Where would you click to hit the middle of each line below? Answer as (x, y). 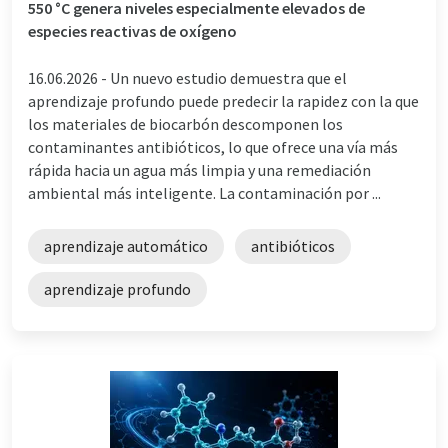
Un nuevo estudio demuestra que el (228, 77)
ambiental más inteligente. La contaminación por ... (204, 192)
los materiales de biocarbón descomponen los (185, 123)
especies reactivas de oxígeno (132, 30)
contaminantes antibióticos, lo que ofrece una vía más (213, 146)
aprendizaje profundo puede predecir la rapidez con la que (223, 100)
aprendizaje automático (126, 245)
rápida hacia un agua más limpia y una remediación (199, 169)
